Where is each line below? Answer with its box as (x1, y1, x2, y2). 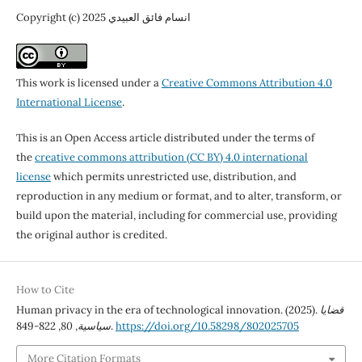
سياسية (77, 319, 111, 334)
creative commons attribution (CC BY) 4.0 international (34, 150, 308, 165)
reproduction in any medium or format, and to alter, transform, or (15, 189, 342, 204)
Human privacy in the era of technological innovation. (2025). (15, 303, 320, 318)
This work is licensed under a (15, 76, 162, 90)
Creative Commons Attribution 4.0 (161, 76, 332, 90)
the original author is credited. (15, 228, 167, 242)
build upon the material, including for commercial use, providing (15, 208, 337, 223)
